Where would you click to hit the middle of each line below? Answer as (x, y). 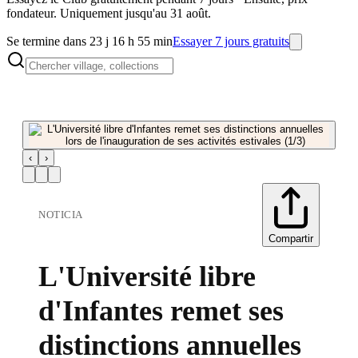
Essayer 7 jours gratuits (231, 41)
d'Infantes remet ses (161, 311)
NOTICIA (61, 215)
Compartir (291, 239)
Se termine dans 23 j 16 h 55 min (89, 41)
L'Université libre (147, 276)
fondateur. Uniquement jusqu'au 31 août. (109, 13)
